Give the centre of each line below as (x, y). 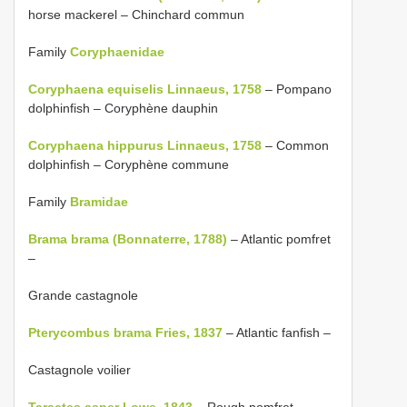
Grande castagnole (83, 295)
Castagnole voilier (79, 369)
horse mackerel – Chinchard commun (136, 14)
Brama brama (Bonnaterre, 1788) (128, 238)
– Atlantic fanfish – (277, 332)
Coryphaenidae (117, 51)
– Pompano (297, 89)
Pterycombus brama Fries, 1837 (125, 332)
